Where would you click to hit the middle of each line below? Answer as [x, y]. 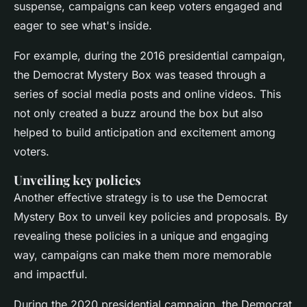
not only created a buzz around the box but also [138, 113]
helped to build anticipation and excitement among [145, 133]
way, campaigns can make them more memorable [143, 255]
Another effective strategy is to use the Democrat [140, 198]
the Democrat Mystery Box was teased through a [140, 75]
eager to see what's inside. [83, 26]
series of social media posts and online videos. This [147, 94]
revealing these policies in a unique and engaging [141, 236]
